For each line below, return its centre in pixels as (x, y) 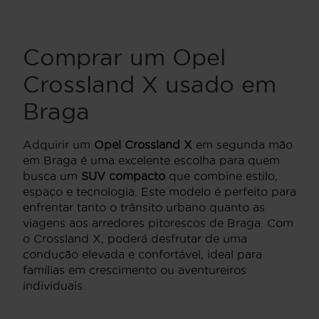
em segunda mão (242, 145)
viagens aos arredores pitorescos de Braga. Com (158, 223)
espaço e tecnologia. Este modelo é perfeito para (159, 192)
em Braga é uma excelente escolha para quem (151, 161)
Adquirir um (58, 145)
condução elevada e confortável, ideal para (142, 255)
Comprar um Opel (124, 58)
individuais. (54, 286)
